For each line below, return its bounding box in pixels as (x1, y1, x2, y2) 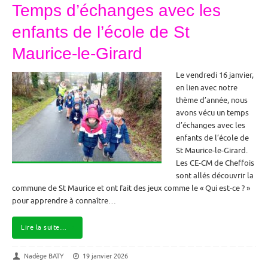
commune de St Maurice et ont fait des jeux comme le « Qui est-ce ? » (12, 183, 250, 193)
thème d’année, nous (176, 95, 248, 105)
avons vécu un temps (176, 108, 249, 118)
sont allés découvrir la (176, 170, 254, 181)
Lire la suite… (21, 223, 66, 232)
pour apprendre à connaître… (12, 196, 116, 206)
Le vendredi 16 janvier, (176, 70, 254, 80)
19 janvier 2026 (83, 251, 129, 260)
